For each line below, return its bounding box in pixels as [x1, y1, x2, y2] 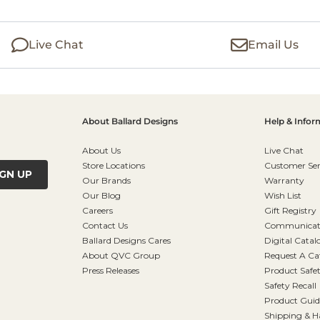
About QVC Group [81, 249, 160, 261]
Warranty [264, 174, 304, 186]
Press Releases [81, 264, 139, 276]
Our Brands [81, 174, 131, 186]
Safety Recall [264, 279, 316, 291]
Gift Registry [264, 204, 316, 216]
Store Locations [81, 159, 145, 171]
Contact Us [81, 219, 128, 231]
